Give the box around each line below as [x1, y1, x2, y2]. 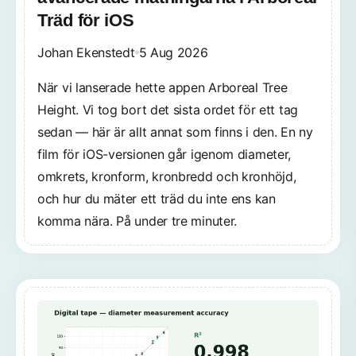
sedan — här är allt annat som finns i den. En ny [37, 124, 313, 141]
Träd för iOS [37, 10, 134, 31]
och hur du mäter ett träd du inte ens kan [37, 191, 276, 207]
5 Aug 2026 [138, 44, 208, 61]
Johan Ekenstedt [37, 44, 135, 61]
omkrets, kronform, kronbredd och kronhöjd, [37, 168, 296, 185]
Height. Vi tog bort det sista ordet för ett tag [37, 102, 298, 118]
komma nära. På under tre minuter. [37, 213, 238, 230]
